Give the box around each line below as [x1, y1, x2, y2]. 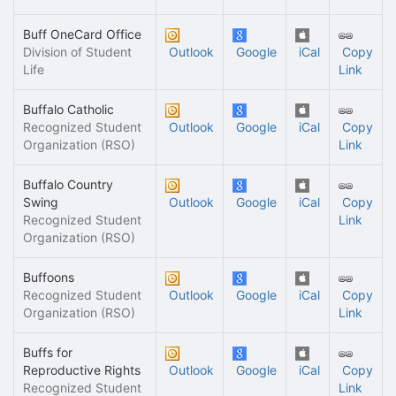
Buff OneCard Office [23, 27, 141, 42]
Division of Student [23, 44, 132, 59]
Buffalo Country [23, 177, 113, 192]
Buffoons [23, 270, 74, 285]
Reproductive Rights [23, 362, 141, 377]
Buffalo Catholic [23, 102, 114, 117]
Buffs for [23, 345, 72, 360]
